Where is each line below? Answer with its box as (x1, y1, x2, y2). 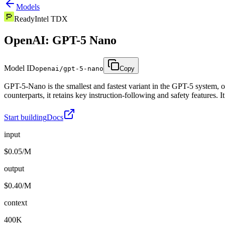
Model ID (4, 63, 35, 72)
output (4, 164, 24, 173)
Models (16, 3, 40, 11)
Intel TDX (35, 15, 68, 23)
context (4, 198, 27, 207)
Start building (4, 113, 47, 122)
